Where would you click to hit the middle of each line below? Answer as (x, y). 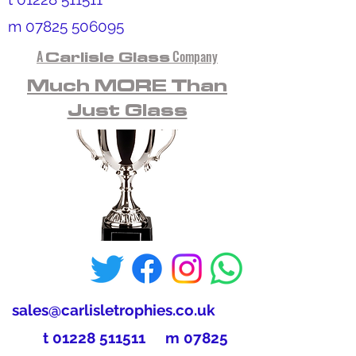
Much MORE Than (127, 85)
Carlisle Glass (108, 56)
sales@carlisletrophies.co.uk (113, 310)
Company (195, 56)
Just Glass (127, 110)
